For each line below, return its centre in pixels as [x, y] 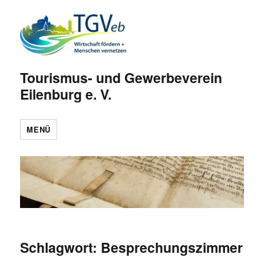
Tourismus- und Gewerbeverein [121, 77]
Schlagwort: [61, 247]
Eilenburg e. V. [66, 94]
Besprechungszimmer [172, 247]
